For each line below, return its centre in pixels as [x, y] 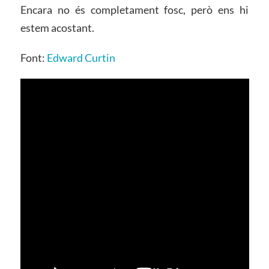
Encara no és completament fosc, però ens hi [134, 10]
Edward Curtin [81, 58]
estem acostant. [57, 28]
